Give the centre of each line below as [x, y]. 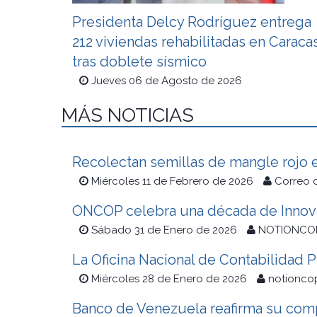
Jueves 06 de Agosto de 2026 [167, 81]
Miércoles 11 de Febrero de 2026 [172, 181]
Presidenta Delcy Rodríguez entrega [192, 22]
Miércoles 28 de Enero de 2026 [169, 279]
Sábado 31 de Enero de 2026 [164, 230]
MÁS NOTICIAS [128, 115]
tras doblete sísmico [139, 62]
